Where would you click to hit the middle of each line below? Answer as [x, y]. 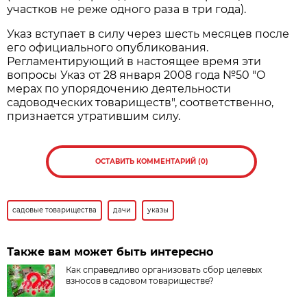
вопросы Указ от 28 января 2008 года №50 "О [137, 75]
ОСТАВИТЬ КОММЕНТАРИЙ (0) [151, 161]
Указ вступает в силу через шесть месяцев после [148, 34]
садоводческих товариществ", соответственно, [140, 102]
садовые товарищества [55, 210]
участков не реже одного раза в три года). [127, 9]
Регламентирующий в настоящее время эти [134, 61]
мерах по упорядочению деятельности [119, 88]
